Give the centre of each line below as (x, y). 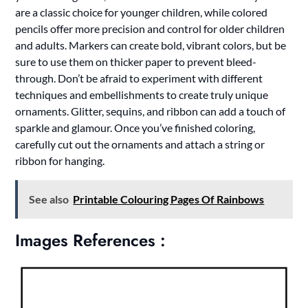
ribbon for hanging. (60, 160)
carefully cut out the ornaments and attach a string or (140, 144)
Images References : (91, 240)
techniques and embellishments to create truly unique (142, 94)
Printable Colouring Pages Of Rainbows (169, 199)
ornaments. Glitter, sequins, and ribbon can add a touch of (151, 111)
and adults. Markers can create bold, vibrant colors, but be (151, 45)
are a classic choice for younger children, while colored (142, 12)
